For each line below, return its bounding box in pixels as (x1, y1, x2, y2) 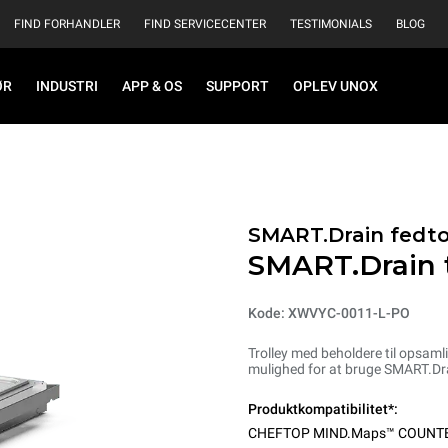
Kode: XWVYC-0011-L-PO (248, 305, 410, 321)
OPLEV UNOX (293, 78, 378, 94)
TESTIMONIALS (290, 17, 372, 31)
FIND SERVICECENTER (144, 17, 266, 31)
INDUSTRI (36, 78, 98, 94)
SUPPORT (206, 78, 269, 94)
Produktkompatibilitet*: (248, 401, 398, 417)
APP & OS (122, 78, 182, 94)
